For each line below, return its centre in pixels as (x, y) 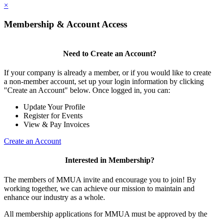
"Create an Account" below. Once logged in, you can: (87, 90)
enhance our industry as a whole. (55, 197)
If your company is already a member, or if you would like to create (108, 72)
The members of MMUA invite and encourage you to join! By (100, 179)
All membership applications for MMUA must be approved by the (106, 214)
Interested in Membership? (109, 160)
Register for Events (53, 115)
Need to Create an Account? (109, 53)
